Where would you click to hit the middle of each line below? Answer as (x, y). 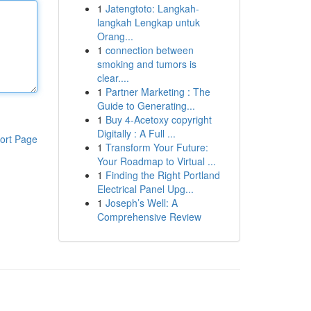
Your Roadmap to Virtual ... (156, 161)
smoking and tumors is (146, 64)
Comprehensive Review (149, 217)
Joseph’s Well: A (141, 203)
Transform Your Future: (157, 147)
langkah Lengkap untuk (148, 22)
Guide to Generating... (146, 106)
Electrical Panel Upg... (145, 189)
